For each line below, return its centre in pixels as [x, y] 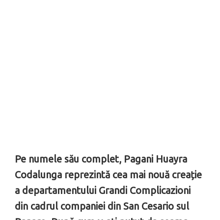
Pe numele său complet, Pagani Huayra [101, 159]
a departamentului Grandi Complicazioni [103, 190]
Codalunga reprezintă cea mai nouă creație [108, 174]
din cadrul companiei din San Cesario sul [102, 206]
